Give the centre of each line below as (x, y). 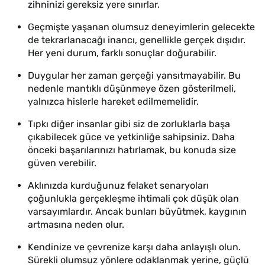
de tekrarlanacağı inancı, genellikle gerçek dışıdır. (137, 40)
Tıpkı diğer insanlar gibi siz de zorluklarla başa (129, 124)
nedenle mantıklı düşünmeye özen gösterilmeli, (132, 88)
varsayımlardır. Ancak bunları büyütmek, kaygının (137, 211)
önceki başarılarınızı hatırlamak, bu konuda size (132, 150)
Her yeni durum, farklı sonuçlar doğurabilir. (122, 53)
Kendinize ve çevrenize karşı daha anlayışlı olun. (134, 247)
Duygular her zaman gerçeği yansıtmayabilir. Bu (134, 75)
